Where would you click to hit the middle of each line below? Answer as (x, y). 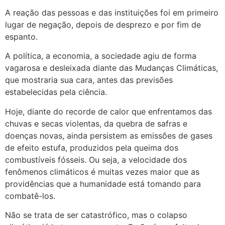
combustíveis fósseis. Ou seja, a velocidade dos (96, 159)
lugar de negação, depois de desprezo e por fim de (103, 24)
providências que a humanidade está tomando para (103, 184)
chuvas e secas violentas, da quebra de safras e (96, 123)
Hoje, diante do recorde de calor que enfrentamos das (108, 111)
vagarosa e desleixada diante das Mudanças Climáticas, (111, 68)
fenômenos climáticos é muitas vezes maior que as (102, 172)
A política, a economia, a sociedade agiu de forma (101, 56)
